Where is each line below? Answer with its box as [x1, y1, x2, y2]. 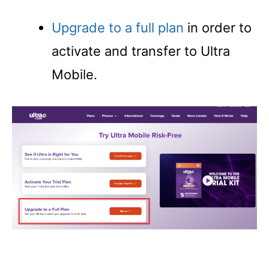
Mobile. [52, 66, 97, 82]
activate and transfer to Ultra [52, 43, 230, 59]
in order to [184, 19, 252, 35]
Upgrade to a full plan [52, 19, 184, 35]
